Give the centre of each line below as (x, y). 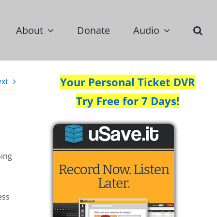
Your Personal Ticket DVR (128, 82)
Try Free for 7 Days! (128, 101)
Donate (93, 30)
